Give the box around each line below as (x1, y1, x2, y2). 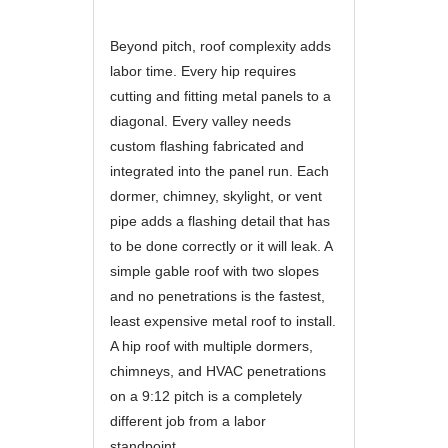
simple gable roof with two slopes (109, 263, 319, 279)
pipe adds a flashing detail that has (109, 213, 330, 229)
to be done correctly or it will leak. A (109, 238, 332, 254)
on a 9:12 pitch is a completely (109, 388, 302, 404)
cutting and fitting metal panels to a (109, 88, 331, 104)
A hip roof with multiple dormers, (109, 338, 313, 354)
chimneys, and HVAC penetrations (109, 363, 326, 379)
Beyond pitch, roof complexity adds (109, 38, 331, 54)
